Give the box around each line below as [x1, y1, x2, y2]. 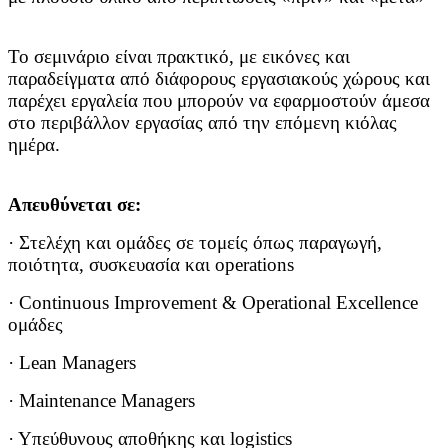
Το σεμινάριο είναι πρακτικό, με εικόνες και [8, 46, 350, 68]
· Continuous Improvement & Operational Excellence [8, 292, 418, 314]
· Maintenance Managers [8, 390, 195, 412]
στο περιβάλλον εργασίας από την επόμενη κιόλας [8, 112, 397, 134]
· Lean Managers [8, 352, 136, 374]
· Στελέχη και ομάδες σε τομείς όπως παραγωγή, [8, 232, 382, 254]
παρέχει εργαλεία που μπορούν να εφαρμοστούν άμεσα [8, 90, 430, 112]
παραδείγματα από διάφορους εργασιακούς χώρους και [8, 68, 430, 90]
